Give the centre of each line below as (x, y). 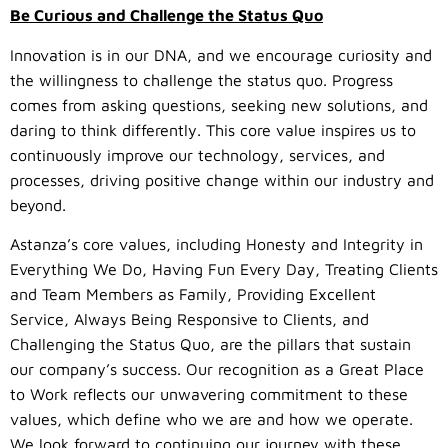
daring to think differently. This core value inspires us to (213, 129)
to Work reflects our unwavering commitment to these (209, 394)
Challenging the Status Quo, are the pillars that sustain (210, 344)
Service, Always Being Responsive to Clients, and (189, 319)
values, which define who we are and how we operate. (211, 419)
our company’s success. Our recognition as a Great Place (217, 369)
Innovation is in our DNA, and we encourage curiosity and (221, 54)
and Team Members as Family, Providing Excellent (193, 294)
